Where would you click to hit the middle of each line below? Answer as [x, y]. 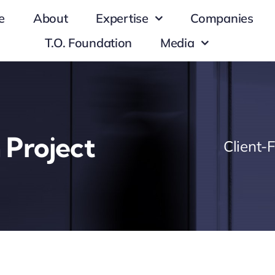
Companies [222, 18]
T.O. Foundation [88, 43]
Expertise [122, 18]
